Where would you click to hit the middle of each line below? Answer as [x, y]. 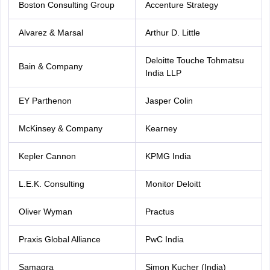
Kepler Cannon [47, 156]
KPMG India [168, 156]
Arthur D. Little [172, 33]
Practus [159, 212]
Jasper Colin [169, 101]
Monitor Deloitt [173, 184]
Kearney [161, 128]
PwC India [164, 239]
